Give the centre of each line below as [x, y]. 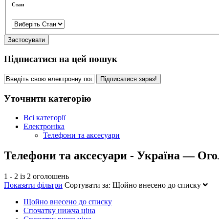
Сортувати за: [88, 185]
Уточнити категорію [48, 98]
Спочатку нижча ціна [59, 211]
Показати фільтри [33, 185]
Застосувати [26, 40]
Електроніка [44, 126]
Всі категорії [44, 117]
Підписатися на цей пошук [61, 59]
